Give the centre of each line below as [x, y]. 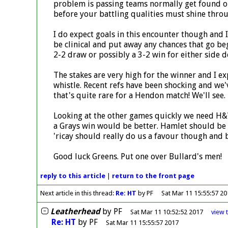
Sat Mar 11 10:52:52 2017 [166, 212]
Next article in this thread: [78, 193]
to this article [81, 176]
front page [177, 176]
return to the [135, 176]
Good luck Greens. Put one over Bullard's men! [137, 156]
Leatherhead [75, 211]
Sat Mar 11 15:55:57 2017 [142, 222]
